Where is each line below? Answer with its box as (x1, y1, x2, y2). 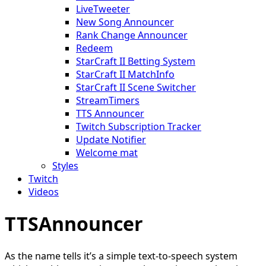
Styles (52, 159, 78, 172)
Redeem (76, 42, 113, 55)
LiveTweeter (76, 2, 130, 15)
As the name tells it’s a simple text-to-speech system (5, 249, 237, 262)
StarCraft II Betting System (76, 55, 195, 68)
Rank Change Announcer (76, 28, 188, 42)
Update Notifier (76, 133, 146, 146)
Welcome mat (76, 146, 138, 159)
